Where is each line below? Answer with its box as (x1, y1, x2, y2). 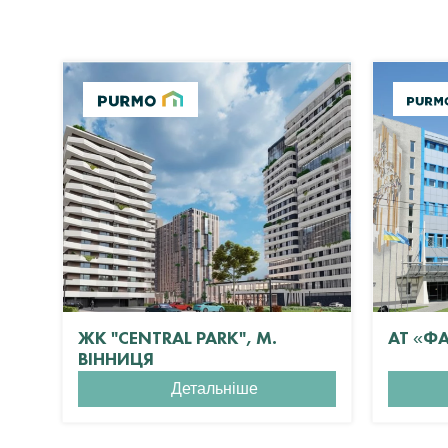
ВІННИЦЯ (78, 346, 154, 370)
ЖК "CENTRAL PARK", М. (78, 325, 277, 349)
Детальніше (171, 380, 258, 398)
